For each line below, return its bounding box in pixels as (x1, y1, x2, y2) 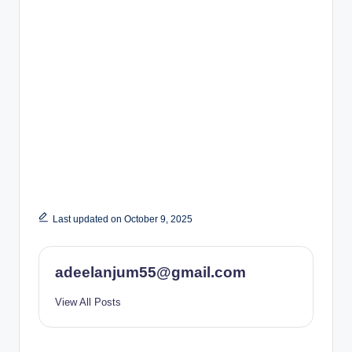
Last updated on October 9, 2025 (52, 213, 192, 225)
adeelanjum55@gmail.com (55, 263, 246, 280)
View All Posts (55, 295, 121, 308)
